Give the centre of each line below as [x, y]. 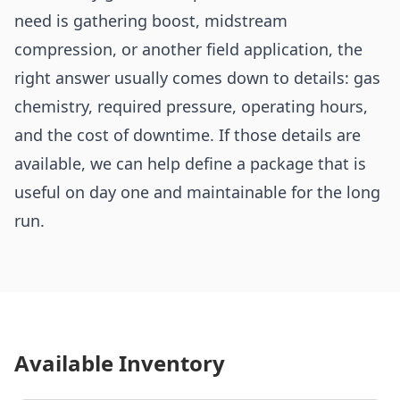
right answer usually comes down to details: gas [197, 78]
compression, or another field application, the [188, 49]
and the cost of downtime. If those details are [187, 135]
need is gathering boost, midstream [151, 21]
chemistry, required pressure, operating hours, [191, 106]
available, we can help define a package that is [190, 163]
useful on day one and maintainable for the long [197, 192]
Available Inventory [120, 363]
